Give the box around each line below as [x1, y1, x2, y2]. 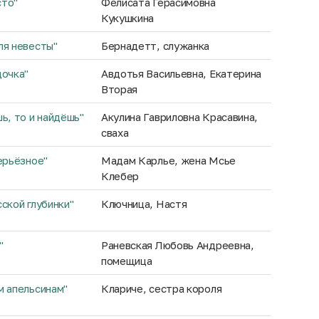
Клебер [100, 169, 140, 182]
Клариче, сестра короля [100, 282, 222, 295]
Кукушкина [100, 11, 155, 24]
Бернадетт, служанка [100, 39, 210, 52]
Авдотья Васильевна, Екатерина [100, 67, 262, 80]
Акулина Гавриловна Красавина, [100, 110, 258, 123]
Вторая [100, 83, 138, 95]
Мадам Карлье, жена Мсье [100, 154, 236, 167]
